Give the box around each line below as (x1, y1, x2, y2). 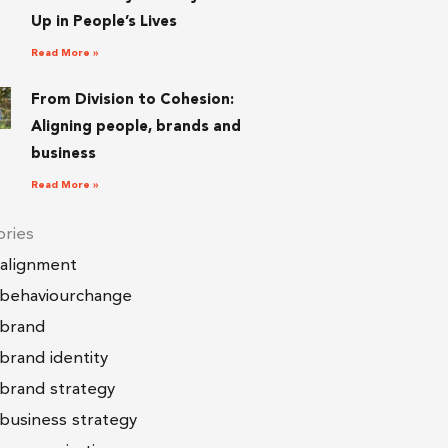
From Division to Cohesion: (30, 93, 234, 109)
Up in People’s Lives (30, 15, 177, 31)
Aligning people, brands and (30, 120, 241, 136)
